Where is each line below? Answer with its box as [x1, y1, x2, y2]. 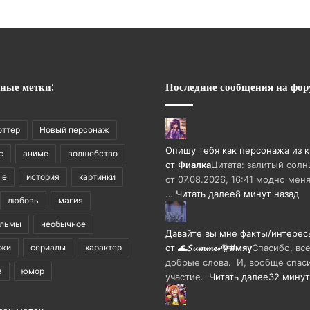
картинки [79, 172, 116, 182]
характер [85, 242, 122, 253]
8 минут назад [235, 188, 299, 199]
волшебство [68, 148, 118, 158]
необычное [41, 219, 86, 229]
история [26, 172, 60, 182]
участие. [165, 271, 209, 282]
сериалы [30, 242, 66, 253]
